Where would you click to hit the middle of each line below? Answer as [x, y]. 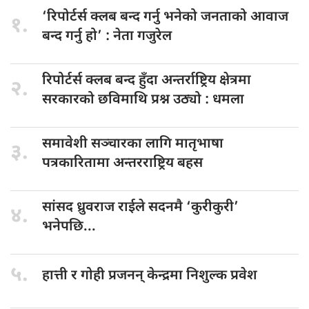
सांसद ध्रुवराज [80, 207]
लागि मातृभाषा [185, 144]
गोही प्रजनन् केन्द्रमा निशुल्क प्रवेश [169, 276]
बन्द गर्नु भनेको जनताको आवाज [204, 17]
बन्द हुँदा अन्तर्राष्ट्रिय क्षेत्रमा [183, 80]
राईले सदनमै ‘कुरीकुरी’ [178, 207]
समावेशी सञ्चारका [94, 144]
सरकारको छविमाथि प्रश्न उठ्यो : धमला [143, 100]
